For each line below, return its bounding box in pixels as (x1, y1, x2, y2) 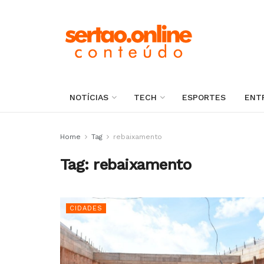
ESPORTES (182, 93, 226, 102)
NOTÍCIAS (70, 93, 108, 102)
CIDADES (70, 204, 103, 212)
